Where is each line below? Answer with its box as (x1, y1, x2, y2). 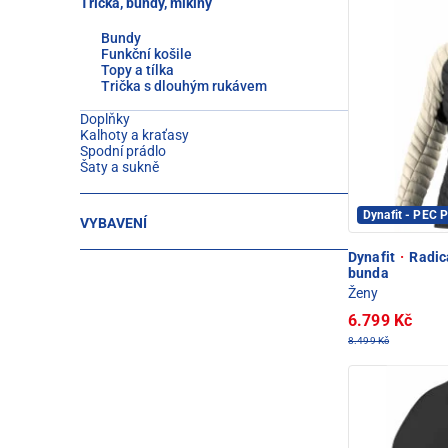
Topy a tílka (101, 62, 174, 78)
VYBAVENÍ (80, 215, 148, 231)
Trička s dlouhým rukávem (101, 78, 267, 94)
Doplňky (80, 111, 130, 127)
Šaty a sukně (80, 159, 159, 175)
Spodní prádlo (80, 143, 166, 159)
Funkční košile (101, 46, 192, 62)
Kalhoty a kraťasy (80, 127, 189, 143)
